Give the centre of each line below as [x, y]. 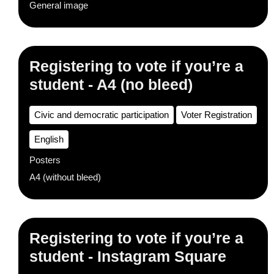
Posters [45, 160]
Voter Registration [217, 115]
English [49, 139]
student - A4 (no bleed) [111, 84]
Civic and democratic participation [102, 115]
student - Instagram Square [128, 256]
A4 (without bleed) [65, 177]
